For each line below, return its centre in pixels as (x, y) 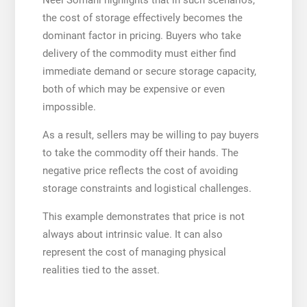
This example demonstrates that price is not (143, 216)
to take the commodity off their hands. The (140, 152)
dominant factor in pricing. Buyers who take (142, 35)
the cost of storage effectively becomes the (142, 17)
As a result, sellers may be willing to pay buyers (150, 135)
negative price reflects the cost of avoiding (140, 170)
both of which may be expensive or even (133, 89)
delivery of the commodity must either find (139, 53)
